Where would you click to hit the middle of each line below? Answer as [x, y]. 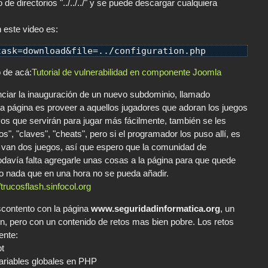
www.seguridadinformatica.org [156, 209]
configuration [149, 51]
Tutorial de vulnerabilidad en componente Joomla [127, 72]
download [44, 51]
